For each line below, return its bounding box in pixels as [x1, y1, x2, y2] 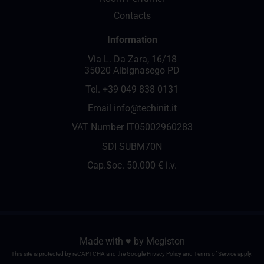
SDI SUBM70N [102, 140, 162, 152]
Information [107, 34, 157, 45]
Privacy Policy [147, 250, 181, 258]
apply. [236, 250, 253, 258]
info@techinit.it [113, 103, 177, 114]
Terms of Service [194, 250, 236, 258]
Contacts [113, 9, 151, 21]
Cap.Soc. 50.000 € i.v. [87, 159, 177, 171]
